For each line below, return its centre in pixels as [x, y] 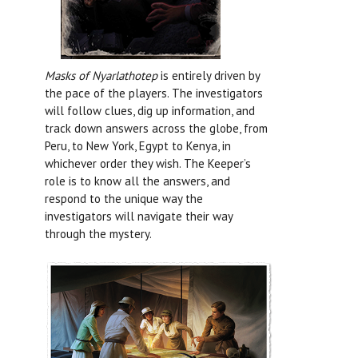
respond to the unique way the [124, 198]
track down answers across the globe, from [156, 128]
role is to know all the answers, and [137, 181]
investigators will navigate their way [139, 216]
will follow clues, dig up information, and [150, 110]
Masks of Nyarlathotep [101, 75]
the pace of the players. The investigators [154, 93]
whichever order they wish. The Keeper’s [148, 163]
